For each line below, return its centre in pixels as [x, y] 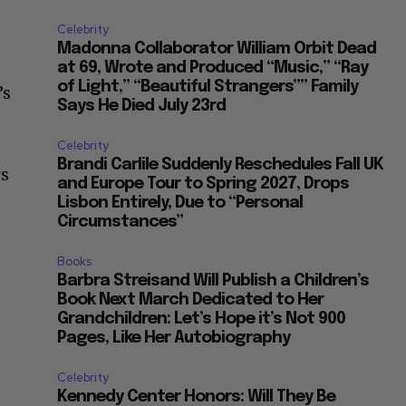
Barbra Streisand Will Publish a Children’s [213, 281]
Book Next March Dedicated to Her [191, 300]
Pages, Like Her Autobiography [174, 338]
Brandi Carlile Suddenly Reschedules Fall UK [221, 165]
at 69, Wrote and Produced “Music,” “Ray [213, 68]
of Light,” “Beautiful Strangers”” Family [208, 87]
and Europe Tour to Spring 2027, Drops [203, 184]
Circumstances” [121, 222]
